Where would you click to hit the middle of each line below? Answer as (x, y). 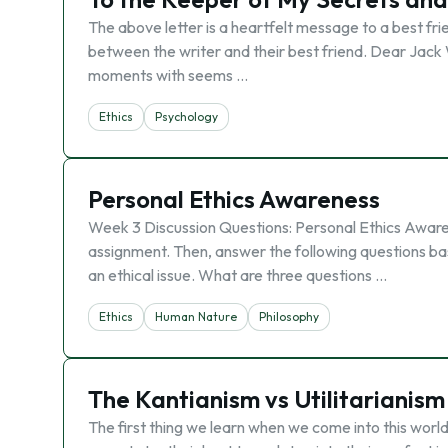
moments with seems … (168, 75)
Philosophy (289, 316)
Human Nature (196, 316)
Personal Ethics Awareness (234, 199)
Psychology (186, 116)
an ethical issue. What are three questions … (237, 275)
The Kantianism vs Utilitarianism (266, 399)
